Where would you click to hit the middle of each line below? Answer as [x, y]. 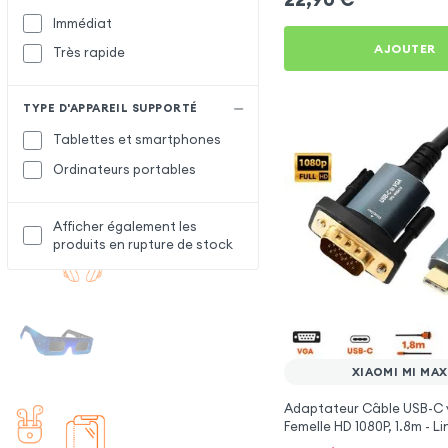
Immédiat [83, 23]
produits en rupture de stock [143, 244]
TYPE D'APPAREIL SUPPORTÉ [110, 108]
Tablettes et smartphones [137, 140]
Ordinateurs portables [125, 170]
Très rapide [89, 53]
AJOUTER [405, 48]
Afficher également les [125, 226]
